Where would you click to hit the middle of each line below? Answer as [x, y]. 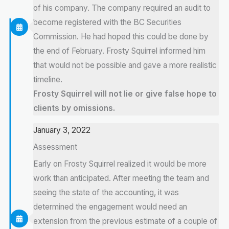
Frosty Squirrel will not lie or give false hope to [125, 94]
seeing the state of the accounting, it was [106, 192]
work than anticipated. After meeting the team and [121, 178]
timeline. [48, 79]
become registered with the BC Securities [107, 22]
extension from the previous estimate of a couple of [125, 221]
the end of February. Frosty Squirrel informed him [119, 51]
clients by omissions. [74, 108]
